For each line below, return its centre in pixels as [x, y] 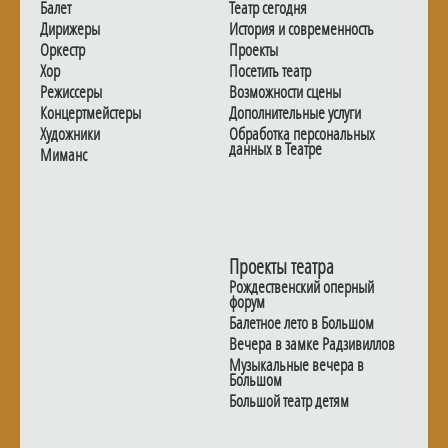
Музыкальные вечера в [296, 364]
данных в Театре [275, 148]
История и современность [301, 28]
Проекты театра [281, 266]
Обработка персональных [302, 133]
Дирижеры [70, 28]
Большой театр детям [289, 400]
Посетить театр [270, 70]
